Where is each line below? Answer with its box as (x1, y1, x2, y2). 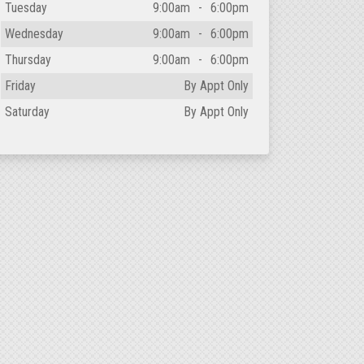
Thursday (4, 52, 51, 67)
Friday (4, 78, 36, 93)
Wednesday (4, 26, 63, 41)
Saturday (4, 104, 50, 119)
